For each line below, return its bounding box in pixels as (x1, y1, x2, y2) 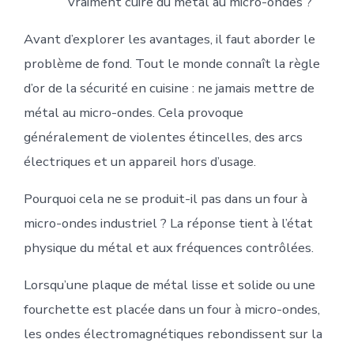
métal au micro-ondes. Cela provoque (23, 103, 243, 122)
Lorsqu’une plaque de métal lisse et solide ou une (23, 275, 315, 294)
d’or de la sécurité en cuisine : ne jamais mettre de (23, 78, 314, 97)
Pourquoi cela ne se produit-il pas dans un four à (23, 189, 307, 208)
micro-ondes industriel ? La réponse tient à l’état (23, 213, 313, 232)
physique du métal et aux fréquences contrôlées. (23, 238, 314, 257)
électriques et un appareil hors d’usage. (23, 152, 256, 171)
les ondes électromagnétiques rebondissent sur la (23, 324, 322, 343)
